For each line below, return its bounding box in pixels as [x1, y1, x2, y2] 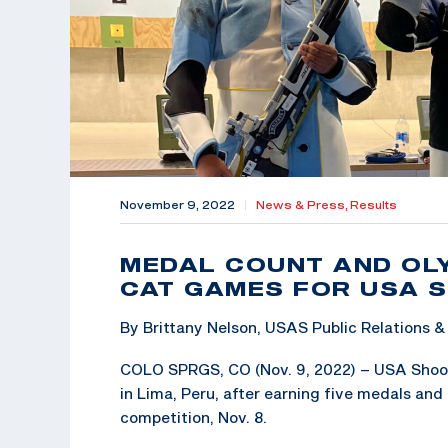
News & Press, [256, 198, 350, 211]
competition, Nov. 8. [120, 407, 267, 426]
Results [350, 198, 397, 211]
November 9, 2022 [120, 198, 235, 211]
